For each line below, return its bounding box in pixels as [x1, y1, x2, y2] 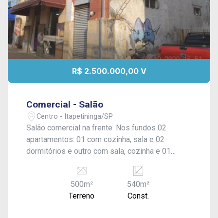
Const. [127, 191, 149, 200]
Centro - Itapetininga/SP [36, 112, 113, 121]
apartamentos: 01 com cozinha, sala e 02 [26, 135, 165, 144]
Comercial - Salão [26, 99, 104, 110]
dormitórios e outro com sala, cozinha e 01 [26, 146, 171, 156]
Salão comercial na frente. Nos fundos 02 [26, 123, 167, 132]
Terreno [69, 191, 95, 200]
